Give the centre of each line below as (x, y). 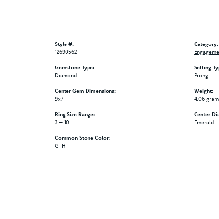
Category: (206, 44)
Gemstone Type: (75, 67)
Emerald (204, 122)
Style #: (64, 44)
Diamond (66, 75)
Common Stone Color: (82, 138)
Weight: (204, 91)
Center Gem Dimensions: (85, 91)
